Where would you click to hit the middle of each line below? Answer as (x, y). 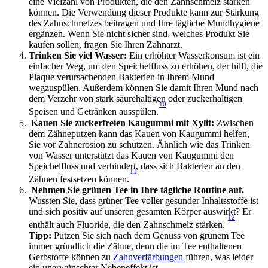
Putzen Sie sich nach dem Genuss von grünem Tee (148, 236)
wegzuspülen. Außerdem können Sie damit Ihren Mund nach (144, 88)
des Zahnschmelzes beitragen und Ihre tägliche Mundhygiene (144, 23)
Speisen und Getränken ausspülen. (94, 112)
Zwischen (234, 123)
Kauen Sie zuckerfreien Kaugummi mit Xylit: (123, 123)
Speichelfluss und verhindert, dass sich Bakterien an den (135, 166)
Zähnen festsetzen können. (79, 179)
